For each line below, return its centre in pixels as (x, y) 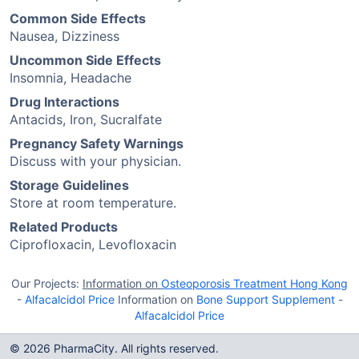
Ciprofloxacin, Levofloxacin (93, 244)
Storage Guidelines (69, 185)
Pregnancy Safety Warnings (97, 143)
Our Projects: (47, 283)
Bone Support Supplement (265, 299)
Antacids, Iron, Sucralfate (86, 119)
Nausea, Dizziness (65, 36)
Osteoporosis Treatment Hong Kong (254, 283)
